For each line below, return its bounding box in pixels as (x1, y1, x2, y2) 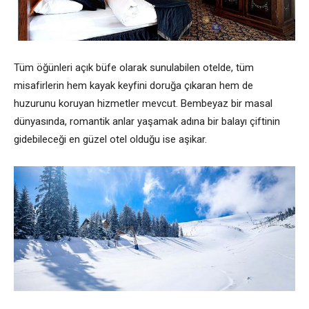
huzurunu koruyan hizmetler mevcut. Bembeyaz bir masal (14, 97, 272, 110)
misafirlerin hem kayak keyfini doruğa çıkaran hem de (14, 79, 253, 92)
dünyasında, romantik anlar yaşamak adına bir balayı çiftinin (14, 114, 280, 128)
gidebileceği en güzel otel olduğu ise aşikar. (14, 132, 207, 146)
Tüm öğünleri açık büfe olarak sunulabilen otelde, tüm (14, 61, 254, 74)
